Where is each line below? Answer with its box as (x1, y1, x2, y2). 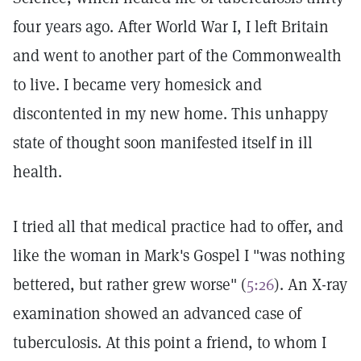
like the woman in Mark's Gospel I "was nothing (13, 245, 345, 266)
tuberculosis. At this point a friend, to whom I (13, 332, 326, 353)
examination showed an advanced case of (13, 303, 301, 324)
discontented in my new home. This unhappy (13, 103, 328, 124)
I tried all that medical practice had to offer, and (13, 216, 343, 237)
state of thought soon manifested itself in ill (13, 132, 313, 153)
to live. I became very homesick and (13, 74, 262, 95)
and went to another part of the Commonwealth (13, 45, 342, 66)
